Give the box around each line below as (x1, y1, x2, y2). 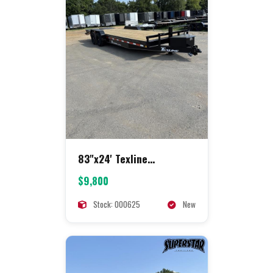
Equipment (77, 165, 126, 181)
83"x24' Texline (77, 150, 147, 166)
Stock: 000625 (91, 197, 140, 210)
